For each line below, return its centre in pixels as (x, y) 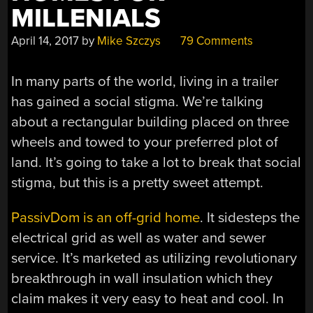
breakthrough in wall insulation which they (142, 278)
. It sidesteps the (250, 217)
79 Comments (216, 41)
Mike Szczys (129, 41)
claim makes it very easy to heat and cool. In (148, 298)
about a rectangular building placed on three (151, 122)
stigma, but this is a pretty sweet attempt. (138, 183)
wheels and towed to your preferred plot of (145, 143)
